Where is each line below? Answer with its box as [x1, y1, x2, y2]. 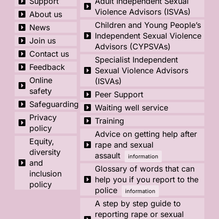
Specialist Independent [95, 55, 178, 65]
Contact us [29, 49, 69, 59]
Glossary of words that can [95, 164, 195, 174]
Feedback [29, 62, 65, 72]
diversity [29, 147, 61, 157]
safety [29, 86, 52, 96]
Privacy [29, 112, 57, 122]
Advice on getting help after [95, 129, 197, 139]
